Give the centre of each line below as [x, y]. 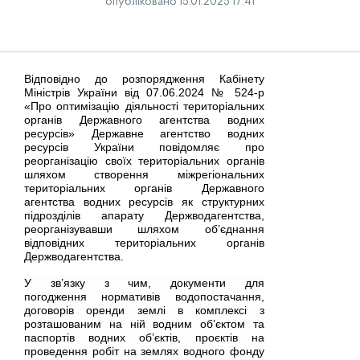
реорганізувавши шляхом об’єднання [144, 229]
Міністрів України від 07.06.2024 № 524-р [144, 92]
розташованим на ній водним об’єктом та [144, 324]
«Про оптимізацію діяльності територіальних [144, 106]
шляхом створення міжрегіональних [144, 174]
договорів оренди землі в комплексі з [144, 310]
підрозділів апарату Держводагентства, [144, 215]
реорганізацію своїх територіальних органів [144, 161]
